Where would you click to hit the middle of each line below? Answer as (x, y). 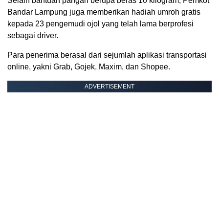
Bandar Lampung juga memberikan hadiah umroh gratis (104, 12)
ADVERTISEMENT (109, 87)
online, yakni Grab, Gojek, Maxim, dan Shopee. (89, 67)
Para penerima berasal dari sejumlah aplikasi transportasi (107, 55)
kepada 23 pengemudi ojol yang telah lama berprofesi (100, 24)
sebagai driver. (33, 36)
